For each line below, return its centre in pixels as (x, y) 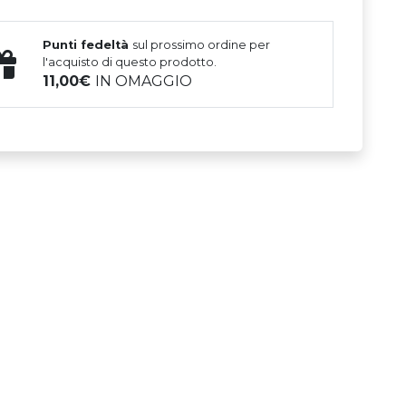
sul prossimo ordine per (202, 45)
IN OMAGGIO (144, 82)
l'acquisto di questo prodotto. (130, 63)
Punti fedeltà (88, 45)
